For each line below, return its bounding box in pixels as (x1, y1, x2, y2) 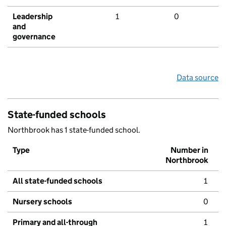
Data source (177, 73, 218, 83)
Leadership (13, 12, 52, 22)
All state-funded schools (13, 176, 102, 186)
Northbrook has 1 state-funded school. (8, 125, 140, 135)
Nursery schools (13, 197, 72, 207)
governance (13, 32, 55, 42)
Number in (171, 145, 208, 155)
